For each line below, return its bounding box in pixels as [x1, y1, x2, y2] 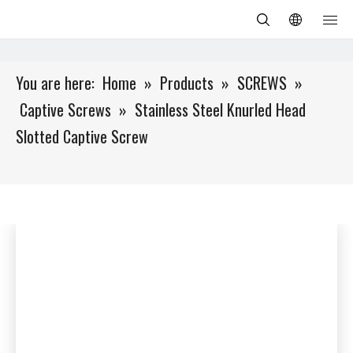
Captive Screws [20, 98, 111, 121]
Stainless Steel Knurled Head [135, 98, 306, 121]
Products [160, 71, 214, 95]
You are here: [16, 71, 95, 95]
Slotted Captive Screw [16, 124, 148, 148]
